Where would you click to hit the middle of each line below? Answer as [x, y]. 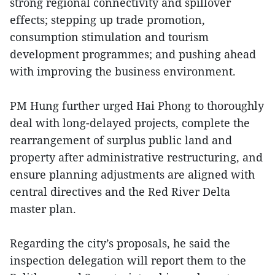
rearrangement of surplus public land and [121, 140]
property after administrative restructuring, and [136, 157]
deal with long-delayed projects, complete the [130, 122]
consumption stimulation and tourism [109, 37]
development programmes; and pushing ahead [133, 54]
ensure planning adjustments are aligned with [132, 174]
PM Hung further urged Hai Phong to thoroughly [137, 105]
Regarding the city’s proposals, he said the [120, 243]
